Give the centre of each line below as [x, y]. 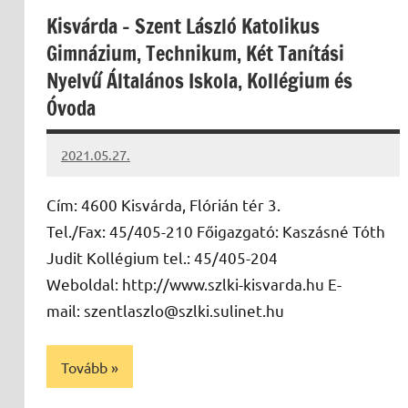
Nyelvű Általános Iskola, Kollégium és [199, 81]
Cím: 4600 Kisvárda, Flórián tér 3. [163, 205]
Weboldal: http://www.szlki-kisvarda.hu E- [194, 284]
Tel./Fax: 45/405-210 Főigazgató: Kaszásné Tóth [216, 231]
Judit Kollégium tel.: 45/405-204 [162, 258]
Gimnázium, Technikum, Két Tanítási [195, 54]
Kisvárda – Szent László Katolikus [183, 26]
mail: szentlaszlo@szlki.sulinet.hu [165, 311]
